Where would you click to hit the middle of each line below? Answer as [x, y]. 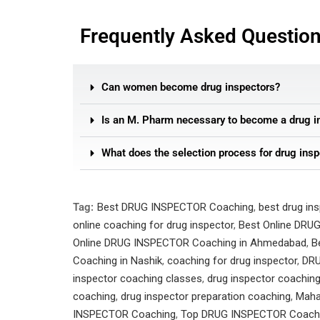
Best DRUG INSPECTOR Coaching [175, 207]
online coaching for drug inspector [153, 225]
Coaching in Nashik [117, 261]
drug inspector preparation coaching [206, 296]
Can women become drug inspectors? [191, 87]
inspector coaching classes [137, 279]
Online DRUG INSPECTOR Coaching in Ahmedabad [190, 243]
